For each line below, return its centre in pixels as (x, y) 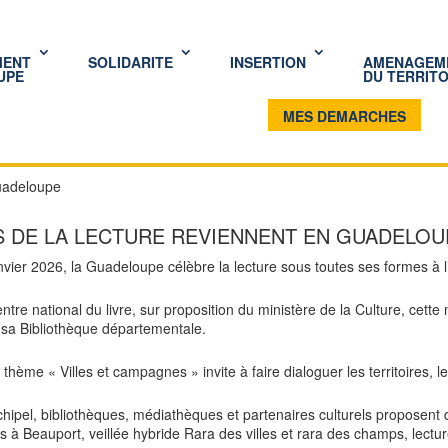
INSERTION (268, 62)
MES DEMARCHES (345, 116)
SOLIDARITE (131, 62)
